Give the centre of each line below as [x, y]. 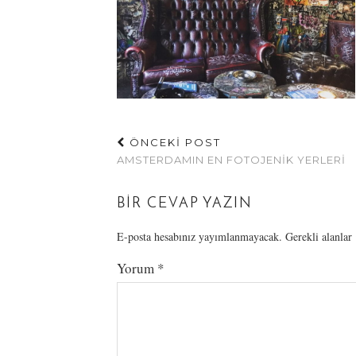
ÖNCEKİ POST [173, 142]
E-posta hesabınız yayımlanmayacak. [199, 236]
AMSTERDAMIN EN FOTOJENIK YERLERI [231, 159]
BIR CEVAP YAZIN [185, 203]
